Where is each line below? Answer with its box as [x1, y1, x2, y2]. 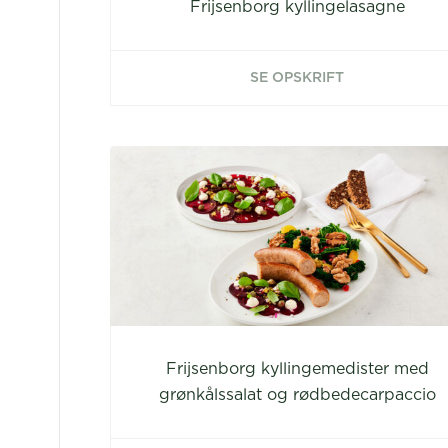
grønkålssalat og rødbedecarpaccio [158, 387, 436, 403]
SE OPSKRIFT [250, 71, 345, 85]
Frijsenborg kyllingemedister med [165, 361, 429, 377]
